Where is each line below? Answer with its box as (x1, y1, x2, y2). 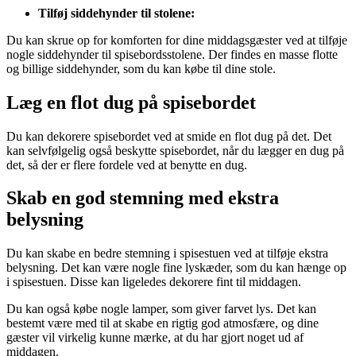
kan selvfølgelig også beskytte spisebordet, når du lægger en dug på (6, 143, 344, 157)
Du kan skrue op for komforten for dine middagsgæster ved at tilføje (6, 33, 347, 47)
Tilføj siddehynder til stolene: (38, 6, 195, 20)
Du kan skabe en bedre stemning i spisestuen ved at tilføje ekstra (6, 246, 328, 261)
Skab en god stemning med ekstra (6, 188, 279, 209)
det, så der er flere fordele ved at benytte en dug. (6, 157, 247, 172)
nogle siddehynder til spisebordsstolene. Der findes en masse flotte (6, 47, 338, 61)
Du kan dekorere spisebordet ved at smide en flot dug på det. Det (6, 129, 331, 143)
